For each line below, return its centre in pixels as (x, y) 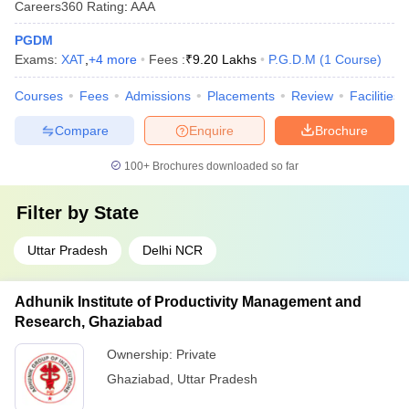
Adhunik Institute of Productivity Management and (188, 302)
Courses (39, 96)
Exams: (38, 59)
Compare (81, 130)
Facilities (375, 96)
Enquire (211, 130)
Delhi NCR (173, 250)
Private (196, 354)
